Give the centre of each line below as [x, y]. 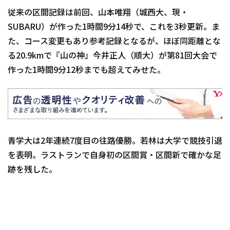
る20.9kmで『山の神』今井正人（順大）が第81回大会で [112, 56]
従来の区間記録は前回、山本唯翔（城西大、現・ [98, 13]
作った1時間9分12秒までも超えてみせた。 [87, 70]
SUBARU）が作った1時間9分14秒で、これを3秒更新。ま [114, 27]
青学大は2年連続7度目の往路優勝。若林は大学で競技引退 [115, 141]
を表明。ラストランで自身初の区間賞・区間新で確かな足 [114, 156]
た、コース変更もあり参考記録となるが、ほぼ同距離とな [114, 42]
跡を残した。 [32, 170]
